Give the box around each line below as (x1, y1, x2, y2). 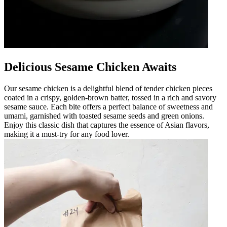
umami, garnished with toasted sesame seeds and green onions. (4, 111, 204, 120)
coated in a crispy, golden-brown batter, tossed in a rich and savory (4, 93, 216, 102)
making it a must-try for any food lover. (4, 129, 129, 138)
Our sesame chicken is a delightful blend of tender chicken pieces (4, 84, 212, 93)
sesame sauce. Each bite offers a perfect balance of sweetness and (4, 102, 213, 111)
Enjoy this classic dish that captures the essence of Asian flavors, (4, 120, 209, 129)
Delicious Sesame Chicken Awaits (4, 60, 176, 73)
